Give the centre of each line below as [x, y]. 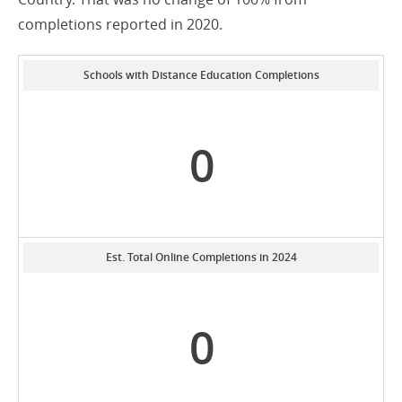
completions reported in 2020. [120, 24]
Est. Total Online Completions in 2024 [201, 257]
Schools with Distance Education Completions [201, 75]
